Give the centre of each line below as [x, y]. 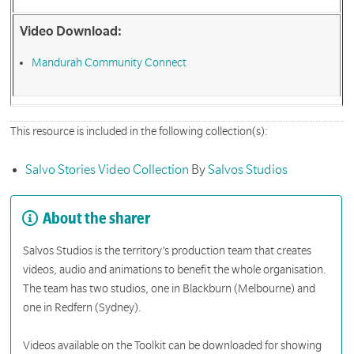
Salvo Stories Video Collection [108, 169]
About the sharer [97, 219]
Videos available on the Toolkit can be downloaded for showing [173, 346]
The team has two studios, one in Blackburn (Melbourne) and [169, 289]
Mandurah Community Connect [109, 63]
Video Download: [70, 32]
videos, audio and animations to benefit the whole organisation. [175, 270]
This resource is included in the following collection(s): [139, 132]
